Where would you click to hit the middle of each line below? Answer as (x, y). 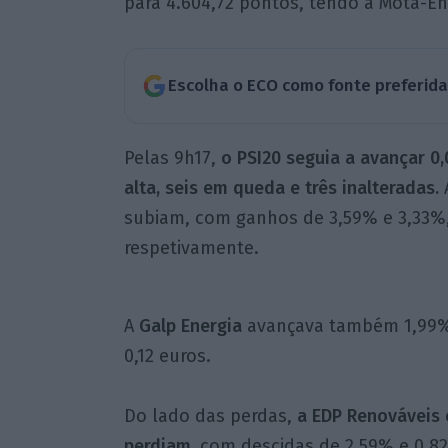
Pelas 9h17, (172, 157)
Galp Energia (190, 325)
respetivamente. (191, 247)
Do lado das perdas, (207, 415)
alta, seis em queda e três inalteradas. (283, 187)
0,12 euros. (167, 355)
